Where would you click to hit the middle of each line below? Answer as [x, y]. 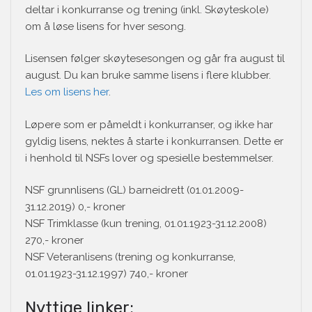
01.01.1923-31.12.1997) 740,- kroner [107, 274]
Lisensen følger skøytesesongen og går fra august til [155, 59]
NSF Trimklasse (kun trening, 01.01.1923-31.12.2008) [146, 224]
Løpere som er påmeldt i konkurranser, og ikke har [149, 124]
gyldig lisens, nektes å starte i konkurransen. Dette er [154, 141]
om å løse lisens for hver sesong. [106, 26]
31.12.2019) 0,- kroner [75, 207]
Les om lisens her [67, 92]
